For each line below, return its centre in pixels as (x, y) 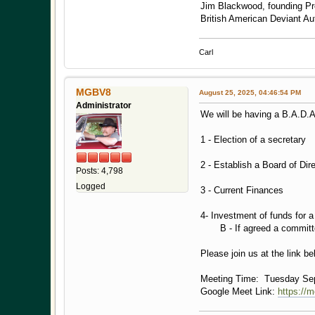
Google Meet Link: (239, 292)
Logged (91, 187)
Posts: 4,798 (99, 171)
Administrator (104, 106)
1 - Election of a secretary (256, 140)
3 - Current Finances (242, 191)
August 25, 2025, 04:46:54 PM (250, 93)
